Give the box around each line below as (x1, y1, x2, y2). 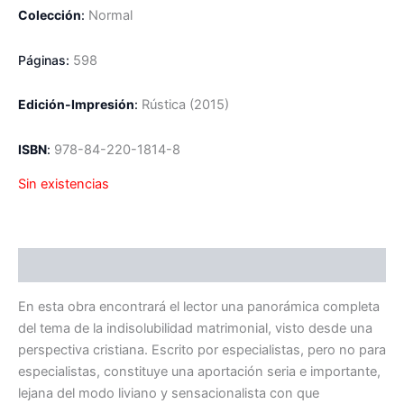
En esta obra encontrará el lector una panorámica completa (18, 298, 380, 315)
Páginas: (18, 51, 73, 68)
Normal (88, 7, 133, 24)
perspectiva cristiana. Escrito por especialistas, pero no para (18, 341, 386, 358)
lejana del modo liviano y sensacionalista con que (18, 384, 319, 401)
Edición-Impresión (18, 96, 134, 113)
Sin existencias (18, 176, 109, 193)
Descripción (18, 256, 96, 273)
